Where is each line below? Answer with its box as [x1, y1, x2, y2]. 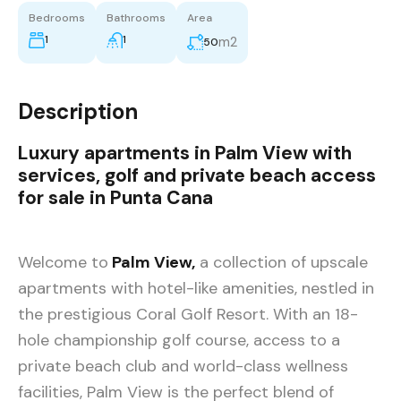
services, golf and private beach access [18, 163, 376, 189]
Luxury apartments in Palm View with [18, 141, 352, 166]
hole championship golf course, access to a [18, 329, 340, 352]
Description [18, 98, 138, 126]
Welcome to [18, 252, 108, 274]
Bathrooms [107, 11, 166, 26]
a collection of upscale [195, 252, 368, 274]
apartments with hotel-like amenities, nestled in [18, 277, 374, 300]
